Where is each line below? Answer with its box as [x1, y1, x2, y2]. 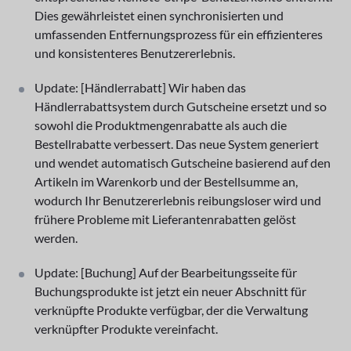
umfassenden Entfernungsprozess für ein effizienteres [34, 26, 323, 42]
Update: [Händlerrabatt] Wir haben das [34, 79, 246, 95]
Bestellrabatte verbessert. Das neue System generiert [34, 136, 319, 151]
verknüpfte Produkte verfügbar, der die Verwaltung [34, 302, 308, 317]
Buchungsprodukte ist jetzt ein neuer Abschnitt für [34, 283, 306, 299]
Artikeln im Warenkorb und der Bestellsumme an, [34, 173, 298, 189]
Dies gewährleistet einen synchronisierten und [34, 7, 284, 23]
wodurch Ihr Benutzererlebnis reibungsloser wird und [34, 192, 321, 208]
